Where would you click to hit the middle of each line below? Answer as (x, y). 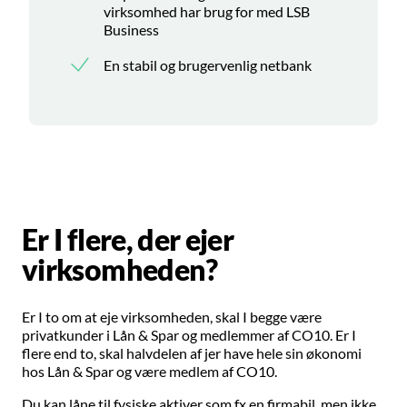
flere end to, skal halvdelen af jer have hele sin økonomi (192, 353)
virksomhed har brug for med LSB (207, 11)
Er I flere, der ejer (128, 239)
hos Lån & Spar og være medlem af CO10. (149, 372)
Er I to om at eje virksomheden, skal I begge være (172, 317)
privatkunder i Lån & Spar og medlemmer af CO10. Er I (189, 335)
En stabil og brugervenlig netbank (208, 65)
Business (131, 29)
